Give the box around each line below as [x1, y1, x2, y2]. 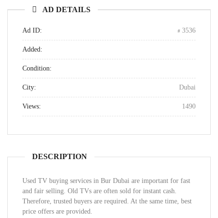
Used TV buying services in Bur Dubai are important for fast [22, 177, 190, 184]
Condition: [22, 65, 52, 72]
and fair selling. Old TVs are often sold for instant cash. [22, 187, 177, 195]
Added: [22, 46, 42, 53]
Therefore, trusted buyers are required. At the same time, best [22, 198, 192, 205]
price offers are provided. [22, 208, 92, 215]
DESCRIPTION [32, 152, 87, 161]
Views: [22, 103, 41, 110]
